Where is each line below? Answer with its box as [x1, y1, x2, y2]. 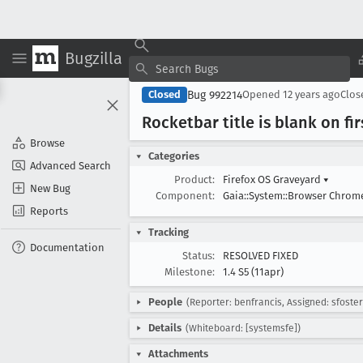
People [148, 296, 182, 308]
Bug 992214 [187, 88, 242, 102]
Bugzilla [65, 48, 122, 68]
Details [148, 322, 181, 334]
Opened [242, 88, 283, 100]
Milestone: [164, 266, 215, 278]
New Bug [30, 181, 70, 194]
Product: [174, 173, 215, 186]
